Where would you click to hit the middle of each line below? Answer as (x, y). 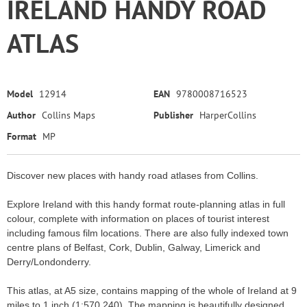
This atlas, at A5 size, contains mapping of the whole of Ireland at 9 (152, 291)
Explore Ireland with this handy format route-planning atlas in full (146, 204)
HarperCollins (228, 115)
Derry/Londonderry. (49, 262)
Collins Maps (69, 115)
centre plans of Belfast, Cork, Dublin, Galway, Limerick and (134, 247)
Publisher (173, 115)
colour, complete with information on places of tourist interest (138, 219)
